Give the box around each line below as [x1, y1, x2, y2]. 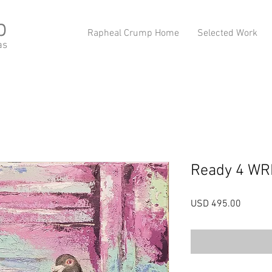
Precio [240, 197, 267, 209]
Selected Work [197, 27, 257, 39]
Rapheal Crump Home [87, 27, 179, 39]
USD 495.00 [191, 198, 241, 210]
